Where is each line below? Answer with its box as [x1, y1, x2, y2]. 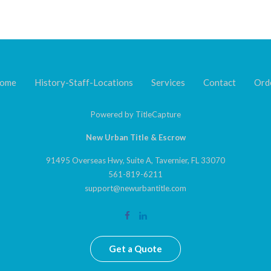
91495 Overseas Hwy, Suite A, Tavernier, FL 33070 [46, 155, 225, 166]
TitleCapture [135, 109, 181, 120]
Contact [203, 77, 236, 88]
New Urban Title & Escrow [85, 132, 186, 143]
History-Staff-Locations [34, 77, 133, 88]
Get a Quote [109, 243, 162, 255]
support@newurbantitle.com [85, 183, 186, 194]
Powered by [90, 109, 135, 120]
